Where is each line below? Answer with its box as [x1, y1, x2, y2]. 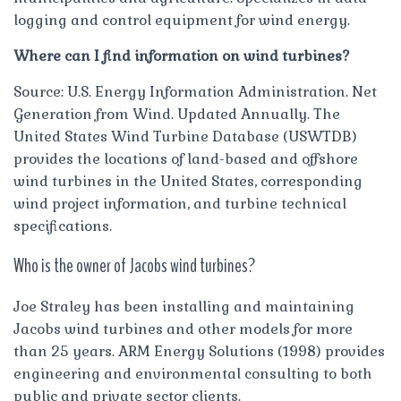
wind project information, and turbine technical [13, 193, 346, 213]
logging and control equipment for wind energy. [13, 10, 350, 30]
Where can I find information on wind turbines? [13, 46, 350, 65]
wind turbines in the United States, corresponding [13, 171, 363, 191]
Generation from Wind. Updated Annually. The [13, 104, 340, 124]
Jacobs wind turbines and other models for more [13, 319, 353, 338]
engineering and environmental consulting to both [13, 363, 372, 383]
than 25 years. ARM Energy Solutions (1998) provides [13, 341, 385, 361]
